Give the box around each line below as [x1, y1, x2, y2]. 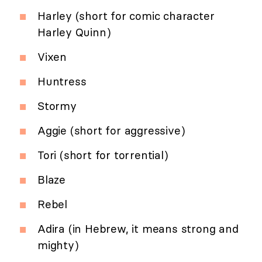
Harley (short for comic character [37, 9, 215, 23]
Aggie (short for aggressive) [37, 123, 185, 138]
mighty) [37, 238, 79, 253]
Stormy [37, 99, 77, 113]
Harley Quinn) [37, 25, 111, 40]
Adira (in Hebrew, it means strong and [37, 222, 239, 236]
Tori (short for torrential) [37, 148, 168, 163]
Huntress [37, 74, 87, 89]
